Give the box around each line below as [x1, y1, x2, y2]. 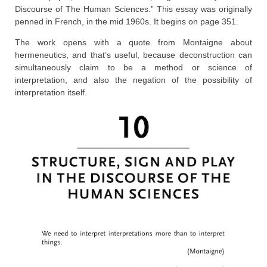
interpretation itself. [15, 87, 87, 97]
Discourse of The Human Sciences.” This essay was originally [15, 4, 252, 14]
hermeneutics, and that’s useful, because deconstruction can [15, 49, 252, 60]
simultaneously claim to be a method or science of [15, 62, 252, 72]
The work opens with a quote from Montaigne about [15, 37, 252, 47]
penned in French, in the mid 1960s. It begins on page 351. [15, 16, 238, 26]
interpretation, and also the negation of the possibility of [15, 74, 252, 85]
